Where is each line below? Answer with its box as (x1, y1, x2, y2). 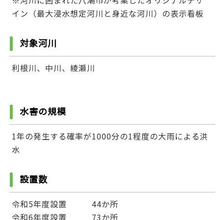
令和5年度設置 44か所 (11, 198, 118, 210)
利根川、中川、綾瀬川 (11, 62, 95, 74)
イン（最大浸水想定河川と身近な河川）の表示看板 (11, 7, 204, 19)
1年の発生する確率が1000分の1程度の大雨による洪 (11, 130, 208, 142)
